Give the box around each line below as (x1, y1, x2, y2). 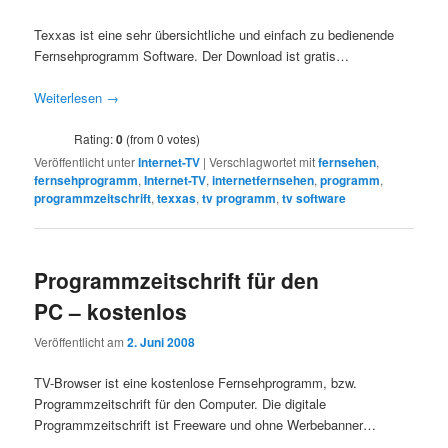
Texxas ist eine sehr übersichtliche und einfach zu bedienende (34, 24, 395, 44)
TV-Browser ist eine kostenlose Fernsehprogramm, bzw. (34, 373, 358, 393)
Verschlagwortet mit (209, 152, 316, 170)
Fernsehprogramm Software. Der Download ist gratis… (34, 45, 350, 65)
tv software (282, 188, 347, 207)
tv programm (202, 188, 277, 207)
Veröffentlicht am (34, 333, 128, 351)
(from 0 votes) (123, 129, 201, 147)
